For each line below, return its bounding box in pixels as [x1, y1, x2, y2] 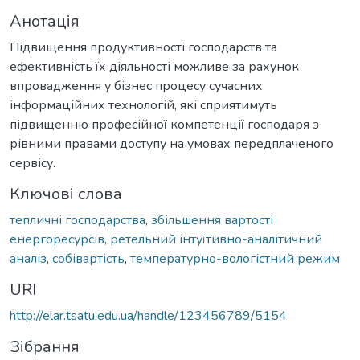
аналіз [10, 249, 47, 268]
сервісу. [10, 153, 55, 172]
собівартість [52, 249, 125, 268]
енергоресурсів [10, 230, 104, 248]
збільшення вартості [151, 211, 273, 229]
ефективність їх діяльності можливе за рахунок [10, 57, 299, 76]
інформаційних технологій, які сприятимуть [10, 96, 277, 114]
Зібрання [10, 335, 80, 358]
